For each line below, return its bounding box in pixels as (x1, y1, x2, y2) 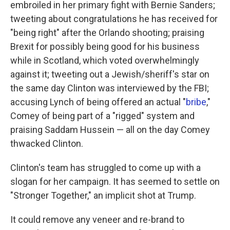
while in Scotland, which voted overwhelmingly (10, 55, 199, 66)
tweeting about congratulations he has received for (10, 13, 218, 25)
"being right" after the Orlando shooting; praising (10, 27, 204, 39)
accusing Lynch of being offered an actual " (10, 97, 186, 108)
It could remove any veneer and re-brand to (10, 214, 184, 225)
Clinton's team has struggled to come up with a (10, 162, 201, 174)
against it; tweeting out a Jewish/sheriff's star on (10, 69, 209, 80)
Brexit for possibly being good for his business (10, 41, 200, 52)
